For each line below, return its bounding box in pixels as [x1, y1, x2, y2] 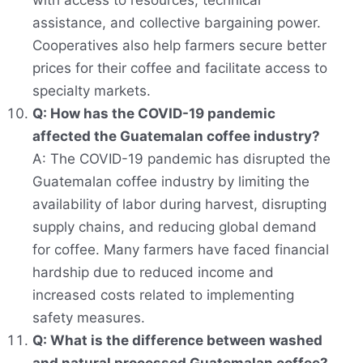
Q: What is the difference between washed [32, 332, 322, 349]
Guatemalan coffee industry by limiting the [32, 173, 310, 190]
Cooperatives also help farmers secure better [32, 37, 327, 54]
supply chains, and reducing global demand [32, 219, 317, 236]
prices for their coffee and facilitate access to [32, 60, 327, 77]
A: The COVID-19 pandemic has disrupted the [32, 151, 331, 168]
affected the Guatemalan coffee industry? [32, 128, 320, 145]
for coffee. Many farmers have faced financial [32, 241, 329, 258]
